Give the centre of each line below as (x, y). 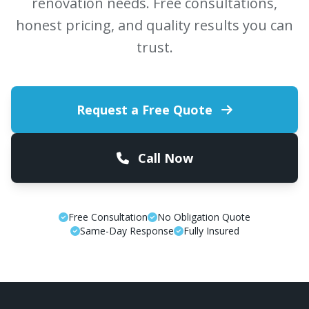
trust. (154, 47)
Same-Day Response (127, 231)
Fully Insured (211, 231)
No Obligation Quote (204, 217)
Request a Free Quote (146, 110)
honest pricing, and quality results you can (154, 25)
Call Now (163, 158)
